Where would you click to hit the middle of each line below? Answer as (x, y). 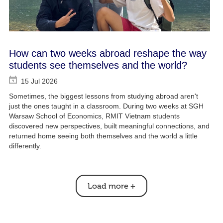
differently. (25, 146)
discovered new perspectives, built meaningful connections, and (109, 126)
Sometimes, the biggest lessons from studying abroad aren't (103, 96)
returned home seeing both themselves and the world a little (103, 136)
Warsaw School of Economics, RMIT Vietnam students (94, 116)
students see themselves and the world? (98, 65)
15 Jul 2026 (39, 81)
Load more (108, 186)
